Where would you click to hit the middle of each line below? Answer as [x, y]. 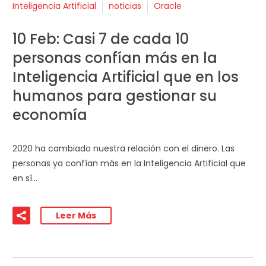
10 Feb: [38, 39]
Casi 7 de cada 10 [126, 39]
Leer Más [76, 215]
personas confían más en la [115, 58]
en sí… [25, 178]
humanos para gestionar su [115, 96]
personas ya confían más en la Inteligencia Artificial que [129, 163]
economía [50, 115]
